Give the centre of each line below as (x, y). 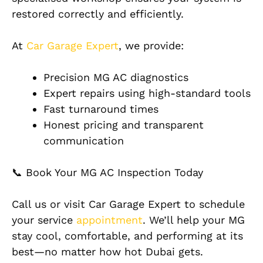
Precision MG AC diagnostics (116, 77)
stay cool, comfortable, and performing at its (127, 236)
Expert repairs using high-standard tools (147, 93)
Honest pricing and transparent (124, 125)
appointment (109, 220)
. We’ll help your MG (194, 220)
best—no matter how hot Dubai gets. (107, 252)
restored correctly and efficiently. (98, 14)
